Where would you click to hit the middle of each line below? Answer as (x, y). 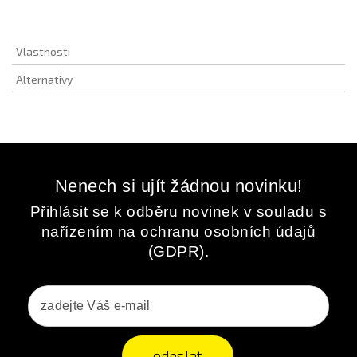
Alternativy (44, 79)
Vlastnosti (43, 51)
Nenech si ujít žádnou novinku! (178, 186)
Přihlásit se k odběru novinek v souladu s (178, 212)
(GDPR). (178, 251)
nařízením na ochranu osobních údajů (178, 231)
